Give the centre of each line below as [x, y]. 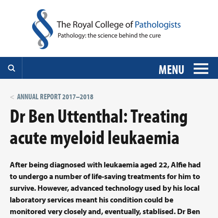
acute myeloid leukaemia [95, 136]
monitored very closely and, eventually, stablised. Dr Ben [105, 211]
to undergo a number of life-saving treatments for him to [105, 176]
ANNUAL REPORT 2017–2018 [55, 96]
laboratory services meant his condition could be [91, 200]
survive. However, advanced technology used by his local [105, 188]
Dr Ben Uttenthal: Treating [99, 115]
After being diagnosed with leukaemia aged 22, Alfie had [105, 164]
